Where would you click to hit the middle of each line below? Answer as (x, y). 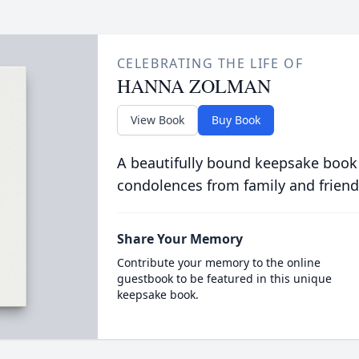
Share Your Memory (179, 239)
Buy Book (236, 120)
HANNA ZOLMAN (194, 86)
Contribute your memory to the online (218, 262)
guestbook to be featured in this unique (224, 278)
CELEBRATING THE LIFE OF (210, 63)
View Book (157, 120)
